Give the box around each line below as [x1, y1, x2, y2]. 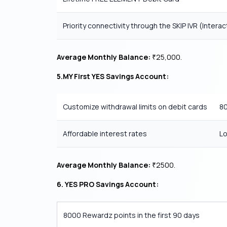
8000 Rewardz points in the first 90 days [63, 210, 201, 220]
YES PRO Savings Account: [65, 179, 159, 189]
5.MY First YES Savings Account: [57, 71, 169, 81]
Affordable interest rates [63, 129, 147, 138]
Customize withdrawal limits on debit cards [63, 102, 207, 111]
